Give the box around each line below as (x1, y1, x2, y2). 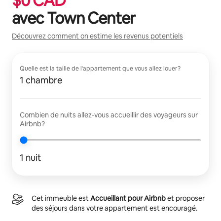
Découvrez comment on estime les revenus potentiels (12, 31, 183, 40)
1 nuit (20, 151, 41, 163)
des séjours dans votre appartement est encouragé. (32, 203, 197, 213)
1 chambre (20, 74, 62, 86)
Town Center (47, 7, 135, 28)
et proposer (166, 193, 205, 203)
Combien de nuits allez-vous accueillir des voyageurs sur (20, 110, 198, 119)
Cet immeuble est (32, 193, 90, 203)
